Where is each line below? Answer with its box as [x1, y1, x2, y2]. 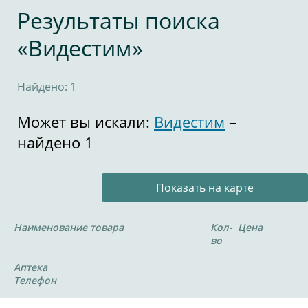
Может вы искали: [17, 111, 154, 132]
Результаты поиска [17, 5, 220, 35]
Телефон [14, 274, 56, 287]
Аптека [14, 261, 47, 274]
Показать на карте [156, 180, 254, 195]
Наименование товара [14, 221, 124, 234]
